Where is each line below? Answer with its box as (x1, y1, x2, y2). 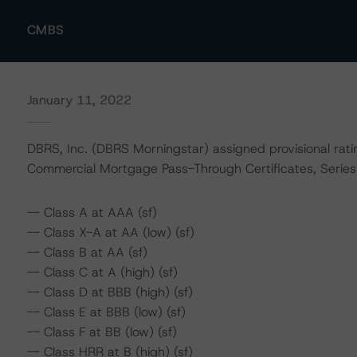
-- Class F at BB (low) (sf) (26, 324, 177, 340)
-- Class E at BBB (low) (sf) (26, 304, 186, 320)
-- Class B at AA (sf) (26, 244, 147, 261)
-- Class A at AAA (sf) (26, 204, 157, 221)
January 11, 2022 (26, 92, 131, 108)
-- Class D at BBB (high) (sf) (26, 284, 193, 300)
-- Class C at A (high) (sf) (26, 264, 178, 280)
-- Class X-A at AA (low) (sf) (26, 224, 194, 241)
